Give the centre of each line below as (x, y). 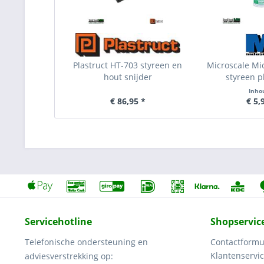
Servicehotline (58, 222)
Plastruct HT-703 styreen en (128, 65)
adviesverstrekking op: (69, 256)
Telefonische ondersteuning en (86, 242)
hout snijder (128, 77)
